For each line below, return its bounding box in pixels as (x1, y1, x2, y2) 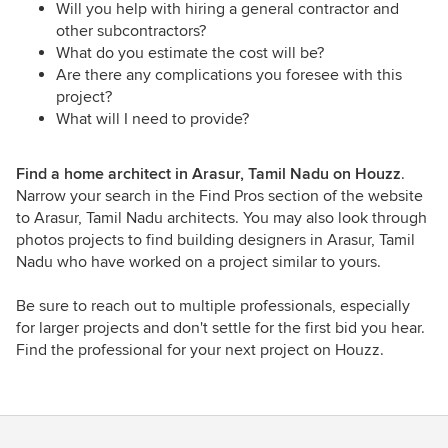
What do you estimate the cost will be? (56, 42, 324, 63)
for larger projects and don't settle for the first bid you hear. (16, 317, 425, 338)
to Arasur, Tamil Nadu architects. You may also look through (16, 207, 427, 228)
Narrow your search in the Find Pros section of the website (16, 185, 423, 206)
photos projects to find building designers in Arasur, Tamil (16, 229, 415, 250)
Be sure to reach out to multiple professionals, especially (16, 295, 410, 316)
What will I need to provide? (56, 108, 249, 129)
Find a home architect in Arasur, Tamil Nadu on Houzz (16, 163, 401, 184)
